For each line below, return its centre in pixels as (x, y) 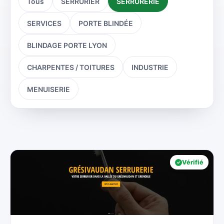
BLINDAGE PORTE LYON (67, 45)
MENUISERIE (48, 89)
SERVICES (44, 23)
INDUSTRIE (150, 67)
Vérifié (193, 162)
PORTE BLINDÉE (106, 23)
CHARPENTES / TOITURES (71, 67)
